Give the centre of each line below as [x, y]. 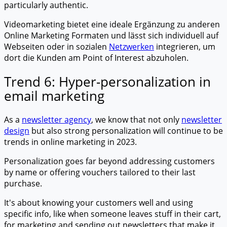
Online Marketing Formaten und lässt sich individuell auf [111, 36]
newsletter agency [56, 119]
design [17, 130]
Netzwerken [131, 47]
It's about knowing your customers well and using [99, 202]
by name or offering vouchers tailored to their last [100, 172]
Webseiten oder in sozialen [56, 47]
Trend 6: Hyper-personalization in [107, 82]
